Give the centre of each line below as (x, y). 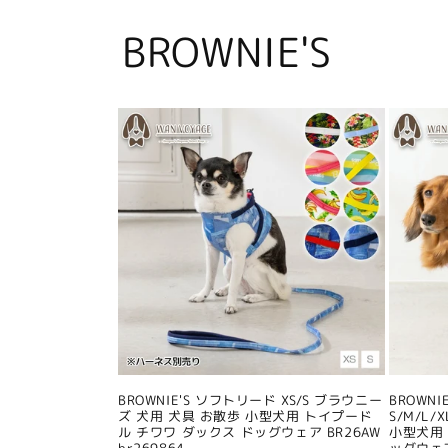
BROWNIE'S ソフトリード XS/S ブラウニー (250, 400)
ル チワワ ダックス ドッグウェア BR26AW (249, 432)
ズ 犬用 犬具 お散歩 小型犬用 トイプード (245, 416)
